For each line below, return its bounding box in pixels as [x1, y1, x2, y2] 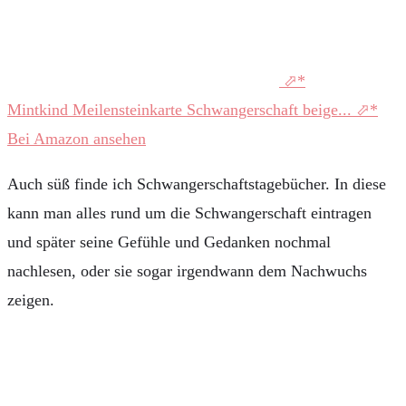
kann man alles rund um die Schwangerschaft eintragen [7, 203, 372, 222]
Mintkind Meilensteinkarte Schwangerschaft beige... [7, 100, 356, 119]
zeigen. [7, 290, 54, 309]
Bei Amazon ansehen [7, 129, 146, 148]
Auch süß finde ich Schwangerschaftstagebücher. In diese [7, 174, 386, 193]
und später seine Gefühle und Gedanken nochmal [7, 232, 331, 251]
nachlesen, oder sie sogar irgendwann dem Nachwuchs [7, 261, 367, 280]
